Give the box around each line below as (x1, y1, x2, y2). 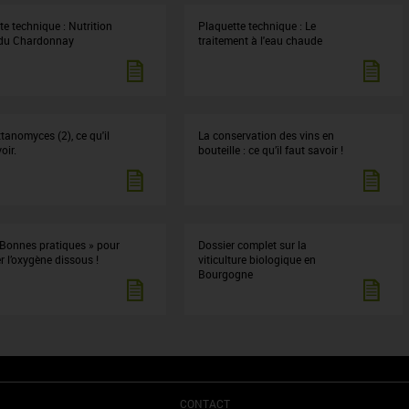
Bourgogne (198, 267, 254, 281)
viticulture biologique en (198, 252, 317, 267)
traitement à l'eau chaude (198, 33, 323, 47)
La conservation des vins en (198, 128, 335, 142)
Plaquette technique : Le (198, 18, 317, 33)
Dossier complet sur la (198, 237, 308, 252)
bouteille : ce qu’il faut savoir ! (198, 142, 344, 157)
